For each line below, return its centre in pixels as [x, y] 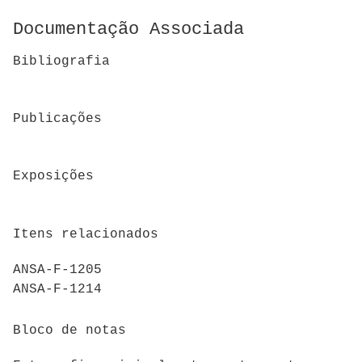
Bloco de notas [69, 330]
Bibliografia [61, 61]
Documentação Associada [128, 30]
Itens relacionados [86, 234]
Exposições [53, 177]
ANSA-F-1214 [57, 290]
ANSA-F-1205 [57, 270]
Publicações [57, 119]
